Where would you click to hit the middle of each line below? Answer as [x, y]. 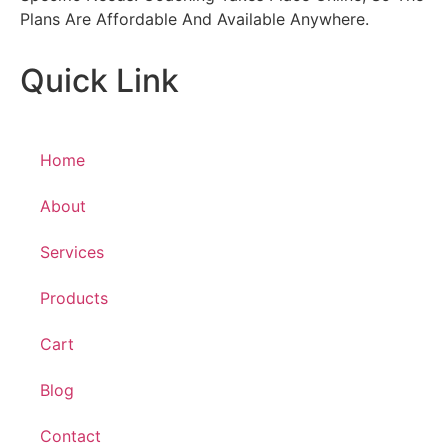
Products [74, 298]
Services [72, 252]
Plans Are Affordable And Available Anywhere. [194, 18]
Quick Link [99, 81]
